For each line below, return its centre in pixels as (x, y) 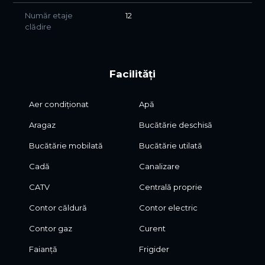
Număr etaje (49, 16)
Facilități (132, 74)
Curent (153, 229)
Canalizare (160, 167)
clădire (38, 27)
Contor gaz (50, 229)
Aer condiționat (59, 104)
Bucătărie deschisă (176, 125)
